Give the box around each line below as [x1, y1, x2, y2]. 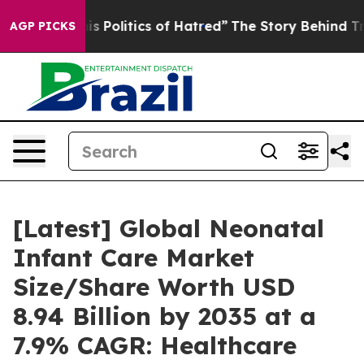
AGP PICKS [10, 19, 76, 33]
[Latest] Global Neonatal [13, 213, 324, 244]
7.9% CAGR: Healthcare [13, 330, 297, 361]
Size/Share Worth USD [13, 271, 295, 302]
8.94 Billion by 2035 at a [13, 301, 316, 331]
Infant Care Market [13, 242, 254, 273]
